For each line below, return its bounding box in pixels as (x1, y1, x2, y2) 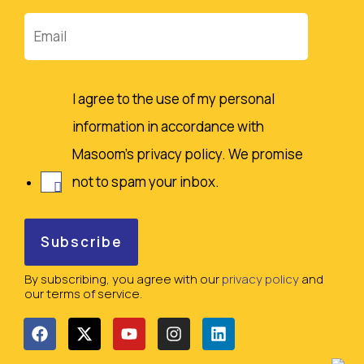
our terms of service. (24, 284, 142, 302)
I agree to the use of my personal (72, 89, 275, 108)
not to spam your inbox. (72, 171, 219, 191)
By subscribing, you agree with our (24, 270, 222, 288)
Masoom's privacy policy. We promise (72, 144, 303, 163)
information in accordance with (72, 116, 264, 136)
